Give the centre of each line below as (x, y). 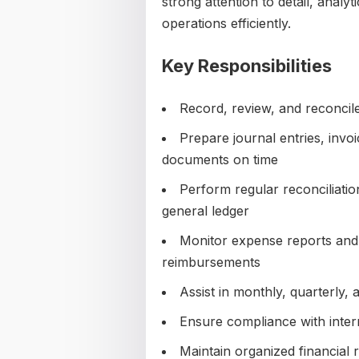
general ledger (206, 211)
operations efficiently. (226, 23)
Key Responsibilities (247, 66)
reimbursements (211, 262)
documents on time (220, 159)
